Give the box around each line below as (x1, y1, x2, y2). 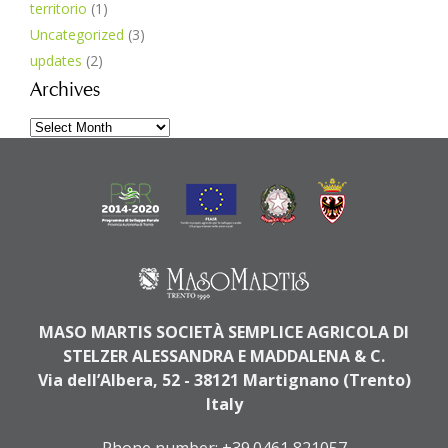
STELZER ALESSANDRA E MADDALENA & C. (63, 345, 385, 368)
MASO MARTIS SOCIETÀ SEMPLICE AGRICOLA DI (39, 321, 409, 344)
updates (30, 51, 82, 71)
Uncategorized (30, 25, 124, 45)
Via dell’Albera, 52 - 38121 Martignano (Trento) (37, 369, 411, 392)
